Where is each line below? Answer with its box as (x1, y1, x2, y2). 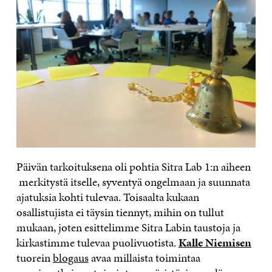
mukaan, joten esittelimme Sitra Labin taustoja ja (16, 219, 240, 236)
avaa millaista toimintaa (88, 250, 200, 267)
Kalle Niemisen (178, 234, 251, 251)
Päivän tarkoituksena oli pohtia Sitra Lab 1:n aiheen (16, 158, 251, 175)
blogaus (52, 250, 89, 267)
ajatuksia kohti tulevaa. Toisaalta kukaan (16, 189, 199, 206)
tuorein (16, 250, 53, 267)
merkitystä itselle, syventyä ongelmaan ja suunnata (16, 174, 250, 191)
